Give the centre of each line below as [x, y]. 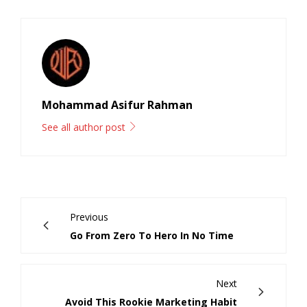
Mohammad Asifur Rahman [117, 105]
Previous [89, 217]
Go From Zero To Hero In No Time [152, 235]
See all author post [85, 127]
